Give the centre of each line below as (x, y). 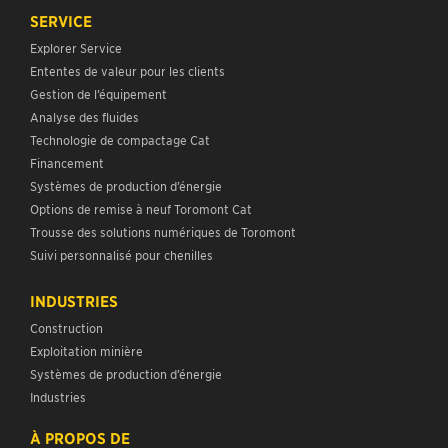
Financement (67, 163)
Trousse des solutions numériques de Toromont (163, 232)
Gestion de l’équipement (98, 94)
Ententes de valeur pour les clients (130, 71)
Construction (66, 328)
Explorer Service (76, 48)
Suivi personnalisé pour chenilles (121, 255)
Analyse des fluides (84, 117)
